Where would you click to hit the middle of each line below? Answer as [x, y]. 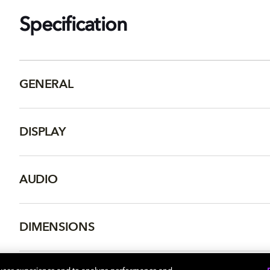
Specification [74, 26]
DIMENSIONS [57, 227]
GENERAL [46, 84]
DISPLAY [42, 132]
